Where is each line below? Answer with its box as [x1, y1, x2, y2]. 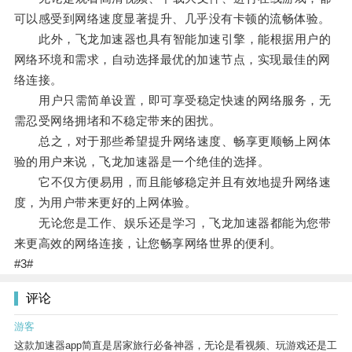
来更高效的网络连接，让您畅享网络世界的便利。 [13, 236, 282, 251]
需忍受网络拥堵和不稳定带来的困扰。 [13, 114, 222, 128]
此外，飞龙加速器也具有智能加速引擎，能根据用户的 [13, 32, 332, 46]
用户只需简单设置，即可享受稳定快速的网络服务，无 [13, 93, 332, 108]
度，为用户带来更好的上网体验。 [13, 196, 197, 210]
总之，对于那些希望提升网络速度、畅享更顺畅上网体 [13, 134, 332, 148]
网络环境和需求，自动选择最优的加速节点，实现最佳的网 [13, 53, 331, 67]
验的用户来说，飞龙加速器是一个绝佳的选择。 [13, 155, 270, 169]
